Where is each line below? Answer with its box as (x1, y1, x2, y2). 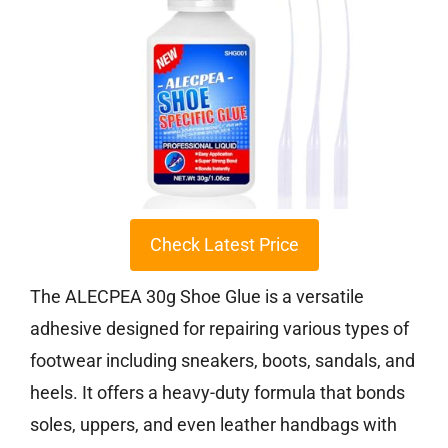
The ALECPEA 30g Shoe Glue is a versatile (30, 286, 364, 308)
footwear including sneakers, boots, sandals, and (30, 350, 415, 372)
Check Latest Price (149, 234, 299, 256)
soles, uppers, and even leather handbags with (30, 414, 397, 436)
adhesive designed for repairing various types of (30, 318, 409, 340)
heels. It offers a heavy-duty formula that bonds (30, 382, 405, 404)
